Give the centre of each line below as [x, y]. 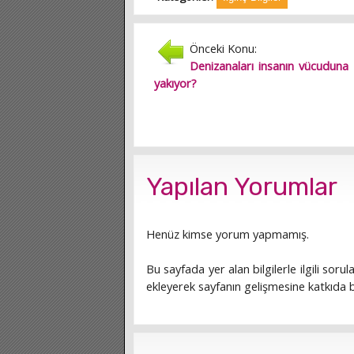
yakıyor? [175, 83]
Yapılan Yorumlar [242, 186]
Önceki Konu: [223, 48]
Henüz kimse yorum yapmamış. [228, 234]
